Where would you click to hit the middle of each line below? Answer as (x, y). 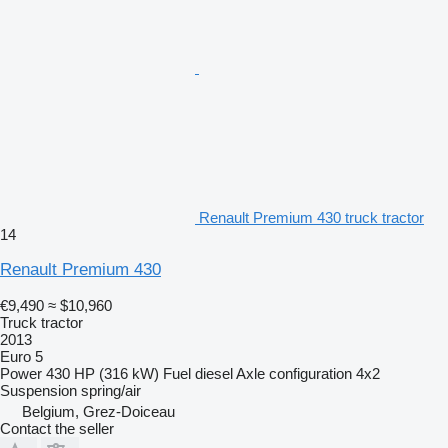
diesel (214, 373)
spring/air (111, 390)
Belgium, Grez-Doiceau (98, 411)
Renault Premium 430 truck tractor (311, 217)
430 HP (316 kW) (102, 373)
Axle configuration (294, 373)
